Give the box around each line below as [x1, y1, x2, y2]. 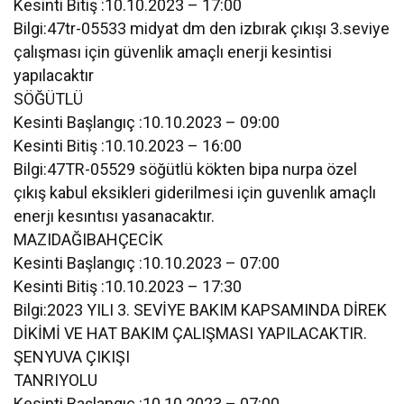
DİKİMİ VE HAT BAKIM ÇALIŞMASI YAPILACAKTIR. [14, 323, 368, 343]
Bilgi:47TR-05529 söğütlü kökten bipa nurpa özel [14, 159, 358, 179]
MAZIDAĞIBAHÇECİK [14, 229, 163, 249]
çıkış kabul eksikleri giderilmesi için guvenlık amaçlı [14, 182, 377, 202]
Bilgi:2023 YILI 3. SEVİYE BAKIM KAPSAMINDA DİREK [14, 299, 388, 319]
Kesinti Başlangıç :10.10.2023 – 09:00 [14, 112, 280, 132]
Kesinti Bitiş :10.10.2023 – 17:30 [14, 276, 243, 296]
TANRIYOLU [14, 370, 97, 390]
